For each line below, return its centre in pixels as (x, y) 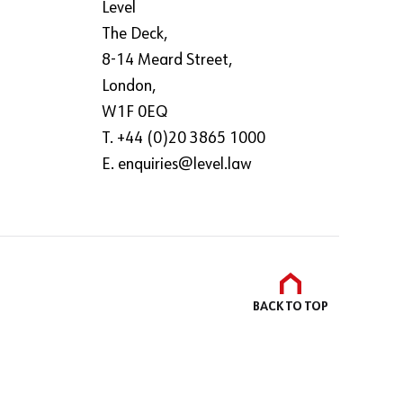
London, (129, 87)
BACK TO (278, 307)
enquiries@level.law (185, 165)
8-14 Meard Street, (167, 61)
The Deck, (134, 35)
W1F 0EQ (135, 113)
